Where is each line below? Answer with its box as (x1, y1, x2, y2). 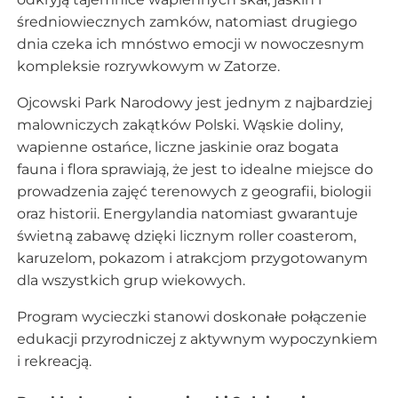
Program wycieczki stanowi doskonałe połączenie (16, 307, 367, 325)
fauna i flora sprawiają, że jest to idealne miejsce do (16, 160, 373, 178)
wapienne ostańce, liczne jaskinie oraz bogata (16, 138, 338, 155)
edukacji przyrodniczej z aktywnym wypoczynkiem (16, 330, 378, 347)
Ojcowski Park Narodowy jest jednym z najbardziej (16, 93, 372, 111)
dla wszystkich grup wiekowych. (16, 271, 245, 289)
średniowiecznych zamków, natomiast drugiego (16, 12, 357, 30)
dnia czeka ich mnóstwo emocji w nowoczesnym (16, 35, 364, 52)
